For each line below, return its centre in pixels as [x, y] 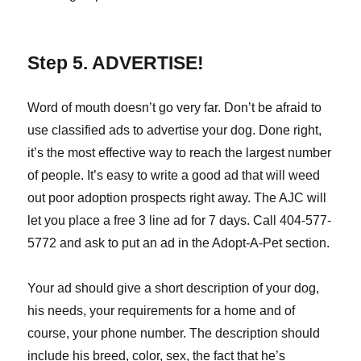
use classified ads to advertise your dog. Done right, [175, 131]
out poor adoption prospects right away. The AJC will [177, 198]
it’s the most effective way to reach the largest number [180, 153]
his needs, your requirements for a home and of [162, 311]
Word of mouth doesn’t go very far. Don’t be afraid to [175, 108]
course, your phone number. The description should [174, 334]
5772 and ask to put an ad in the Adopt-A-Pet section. [179, 243]
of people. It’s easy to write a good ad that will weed [174, 176]
